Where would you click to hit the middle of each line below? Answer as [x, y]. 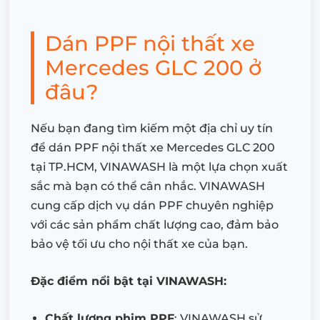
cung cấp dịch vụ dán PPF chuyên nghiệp [152, 206]
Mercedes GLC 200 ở [153, 68]
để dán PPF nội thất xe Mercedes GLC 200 [153, 148]
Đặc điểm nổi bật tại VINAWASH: [129, 281]
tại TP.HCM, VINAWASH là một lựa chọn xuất [159, 167]
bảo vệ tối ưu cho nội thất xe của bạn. [139, 244]
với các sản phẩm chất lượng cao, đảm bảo [155, 225]
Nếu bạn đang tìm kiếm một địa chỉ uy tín [152, 129]
